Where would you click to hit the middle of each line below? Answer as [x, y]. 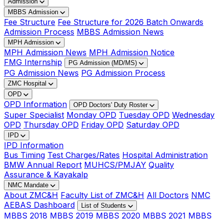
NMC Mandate [29, 185]
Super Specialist [34, 115]
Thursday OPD [51, 124]
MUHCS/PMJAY [115, 164]
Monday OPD [91, 115]
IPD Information [34, 145]
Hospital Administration [165, 155]
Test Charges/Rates [84, 155]
